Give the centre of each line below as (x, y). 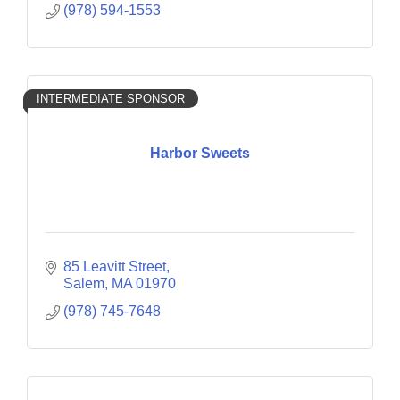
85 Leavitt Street (115, 266)
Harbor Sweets (200, 154)
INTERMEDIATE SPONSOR (111, 98)
